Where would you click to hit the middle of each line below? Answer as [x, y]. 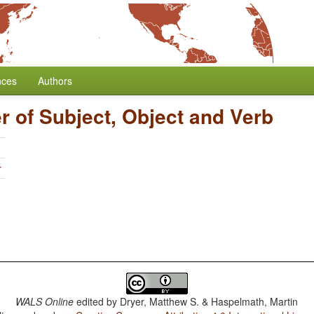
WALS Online [45, 301]
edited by [97, 301]
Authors [55, 81]
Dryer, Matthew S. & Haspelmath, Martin [209, 301]
